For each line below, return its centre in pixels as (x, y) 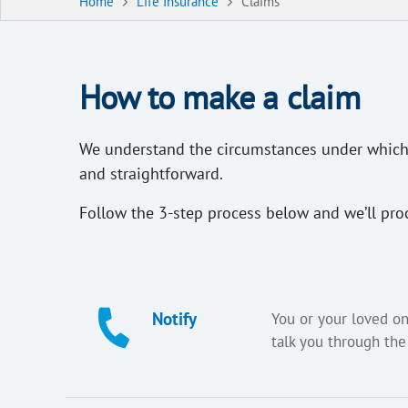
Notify (174, 319)
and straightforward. (153, 174)
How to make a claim (219, 97)
